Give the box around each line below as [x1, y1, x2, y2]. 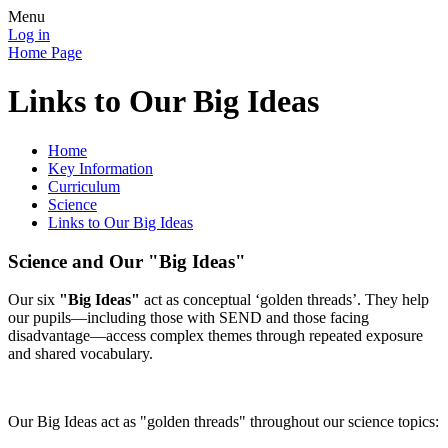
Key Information [48, 159, 153, 177]
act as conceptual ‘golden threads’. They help [140, 291, 429, 309]
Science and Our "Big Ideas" [8, 250, 246, 272]
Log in [8, 26, 50, 43]
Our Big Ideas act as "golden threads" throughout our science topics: [8, 413, 439, 431]
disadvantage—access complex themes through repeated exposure [8, 327, 423, 345]
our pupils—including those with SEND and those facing [8, 309, 369, 327]
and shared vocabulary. [8, 345, 153, 363]
